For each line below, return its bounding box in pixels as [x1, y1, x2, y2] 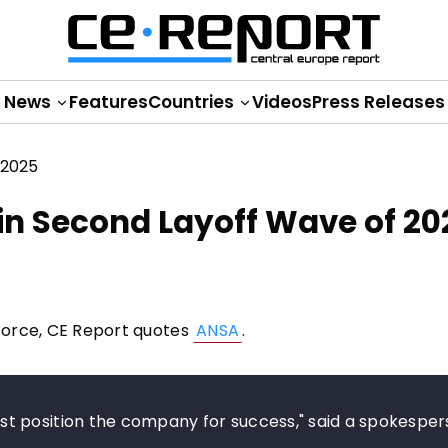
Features [68, 90, 148, 114]
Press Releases [311, 90, 445, 114]
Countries [147, 90, 238, 114]
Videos [251, 90, 312, 114]
